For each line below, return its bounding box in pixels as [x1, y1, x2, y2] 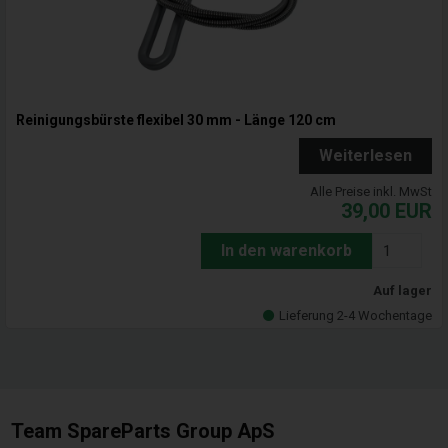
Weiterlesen [319, 146, 412, 166]
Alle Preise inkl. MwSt [310, 184, 432, 200]
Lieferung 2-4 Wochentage [279, 308, 432, 324]
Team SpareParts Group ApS [11, 419, 276, 444]
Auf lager [373, 283, 432, 299]
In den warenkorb [221, 241, 352, 261]
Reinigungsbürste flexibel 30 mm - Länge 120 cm [16, 112, 336, 129]
